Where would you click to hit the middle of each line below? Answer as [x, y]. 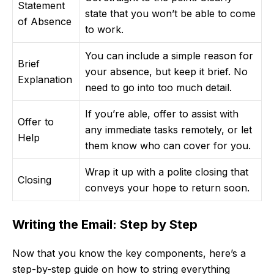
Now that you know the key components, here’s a [129, 254]
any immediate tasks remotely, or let [168, 130]
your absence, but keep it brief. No [166, 72]
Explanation [45, 80]
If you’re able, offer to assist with [162, 114]
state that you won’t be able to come [170, 14]
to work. [104, 30]
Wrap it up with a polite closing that [167, 172]
